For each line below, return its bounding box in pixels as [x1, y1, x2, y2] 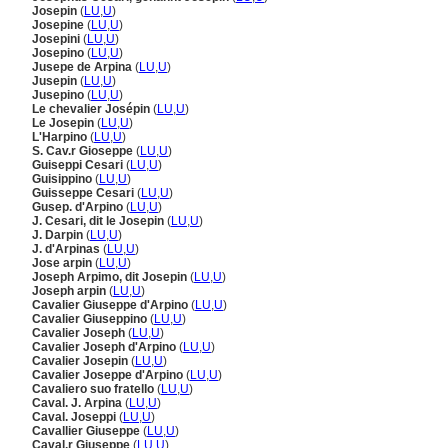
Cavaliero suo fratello [32, 382, 157, 396]
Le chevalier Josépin [32, 102, 153, 116]
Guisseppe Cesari [32, 186, 137, 200]
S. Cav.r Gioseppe [32, 144, 136, 158]
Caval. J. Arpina [32, 396, 125, 410]
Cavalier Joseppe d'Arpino [32, 368, 186, 382]
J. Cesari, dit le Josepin [32, 214, 167, 228]
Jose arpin [32, 256, 95, 270]
